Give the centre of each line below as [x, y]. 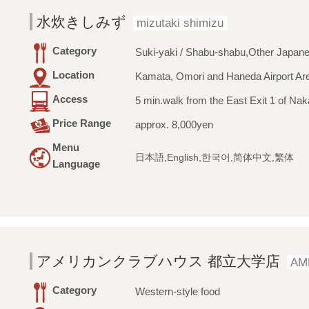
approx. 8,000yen [174, 125]
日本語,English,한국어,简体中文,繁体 [214, 158]
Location [73, 75]
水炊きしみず [81, 22]
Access [70, 99]
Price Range [81, 123]
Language [76, 164]
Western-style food [177, 292]
